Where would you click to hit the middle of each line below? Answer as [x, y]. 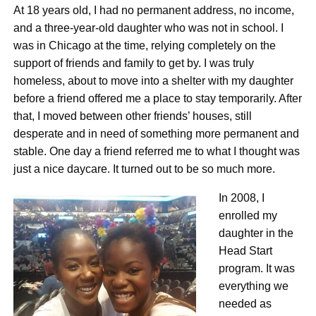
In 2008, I [242, 197]
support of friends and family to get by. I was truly [134, 63]
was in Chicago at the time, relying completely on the [145, 45]
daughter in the [256, 233]
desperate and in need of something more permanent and [157, 133]
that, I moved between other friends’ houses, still [133, 116]
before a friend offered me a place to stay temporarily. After [158, 98]
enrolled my [248, 215]
